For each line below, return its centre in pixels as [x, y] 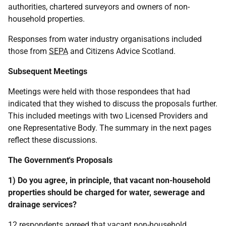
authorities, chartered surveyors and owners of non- [99, 7]
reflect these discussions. [53, 140]
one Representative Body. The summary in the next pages [110, 128]
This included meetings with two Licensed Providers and [108, 116]
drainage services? [42, 205]
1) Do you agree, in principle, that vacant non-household [109, 180]
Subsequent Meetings [48, 71]
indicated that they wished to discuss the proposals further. [113, 104]
